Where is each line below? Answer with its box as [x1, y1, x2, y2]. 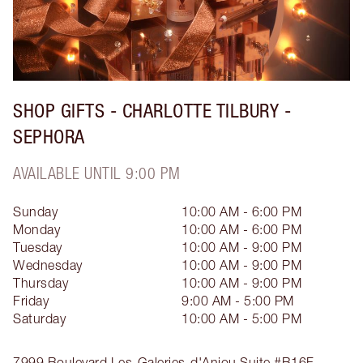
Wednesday [13, 258, 83, 272]
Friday [13, 293, 49, 308]
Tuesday [13, 240, 62, 254]
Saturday [13, 311, 66, 326]
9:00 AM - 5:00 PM [181, 293, 294, 308]
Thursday [13, 275, 68, 290]
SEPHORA [13, 125, 85, 147]
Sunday [13, 204, 58, 219]
